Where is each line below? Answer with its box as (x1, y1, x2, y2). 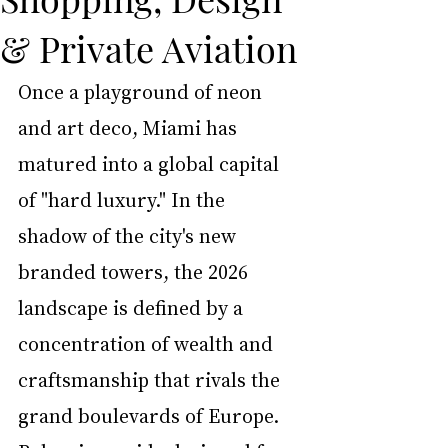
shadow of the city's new (18, 222, 241, 248)
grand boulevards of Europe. (18, 402, 284, 428)
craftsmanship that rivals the (18, 366, 285, 392)
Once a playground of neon (18, 78, 267, 104)
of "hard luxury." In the (18, 186, 230, 212)
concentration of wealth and (18, 330, 278, 356)
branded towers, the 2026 (18, 258, 253, 284)
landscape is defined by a (18, 294, 248, 320)
